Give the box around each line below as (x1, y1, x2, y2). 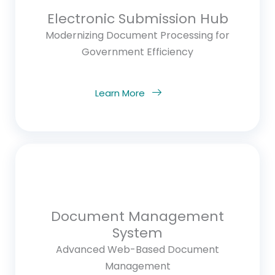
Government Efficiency (82, 44, 193, 59)
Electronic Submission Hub (47, 9, 228, 28)
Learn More (95, 86, 145, 99)
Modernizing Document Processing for (45, 28, 230, 42)
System (112, 223, 163, 242)
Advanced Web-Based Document (56, 242, 219, 257)
